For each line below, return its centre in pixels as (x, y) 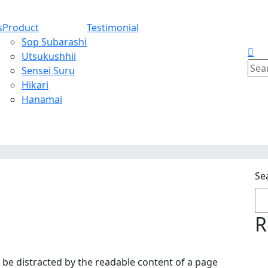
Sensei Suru (48, 70)
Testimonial (113, 27)
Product (21, 27)
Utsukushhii (49, 56)
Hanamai (42, 99)
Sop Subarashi (54, 42)
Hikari (35, 85)
